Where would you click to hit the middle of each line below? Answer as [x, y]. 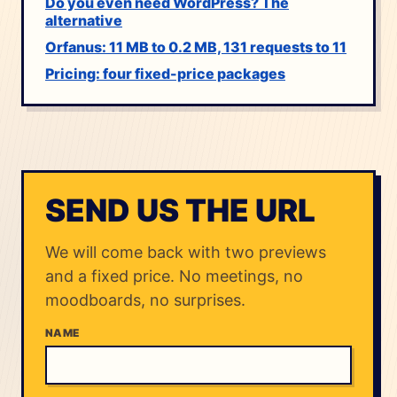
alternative [84, 20]
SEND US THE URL [180, 210]
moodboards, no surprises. [145, 300]
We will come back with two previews [186, 252]
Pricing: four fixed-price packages [165, 74]
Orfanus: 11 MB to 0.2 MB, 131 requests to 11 [196, 47]
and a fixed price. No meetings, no [174, 276]
